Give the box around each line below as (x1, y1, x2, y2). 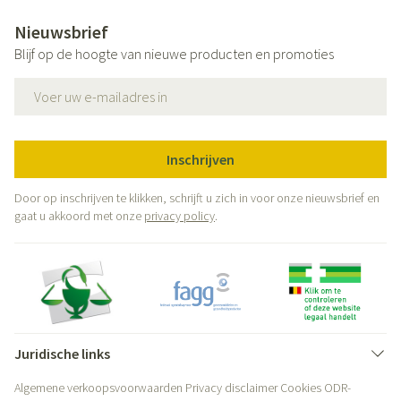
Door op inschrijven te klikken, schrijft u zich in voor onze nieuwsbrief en (14, 190, 380, 206)
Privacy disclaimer (185, 380, 277, 396)
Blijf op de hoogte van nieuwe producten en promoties (14, 45, 334, 63)
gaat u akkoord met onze (14, 208, 144, 224)
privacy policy (144, 208, 215, 224)
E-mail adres (13, 77, 91, 95)
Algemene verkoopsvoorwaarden (14, 380, 183, 396)
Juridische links (14, 345, 110, 363)
